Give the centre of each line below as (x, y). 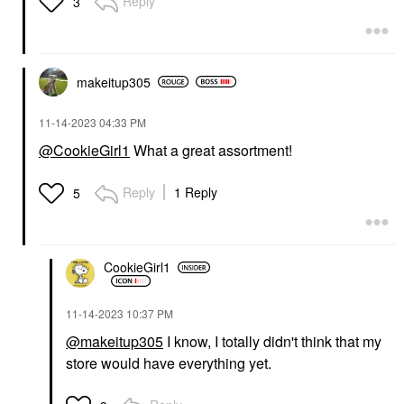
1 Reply (196, 192)
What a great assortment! (211, 150)
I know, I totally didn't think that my (272, 341)
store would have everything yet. (169, 363)
